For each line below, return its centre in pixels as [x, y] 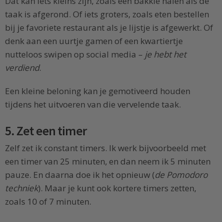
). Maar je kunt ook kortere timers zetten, [117, 188]
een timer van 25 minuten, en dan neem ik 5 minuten [108, 162]
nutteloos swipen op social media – [75, 54]
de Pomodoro [181, 175]
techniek [22, 188]
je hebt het [166, 54]
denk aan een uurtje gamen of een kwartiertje [94, 41]
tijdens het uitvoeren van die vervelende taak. [93, 105]
